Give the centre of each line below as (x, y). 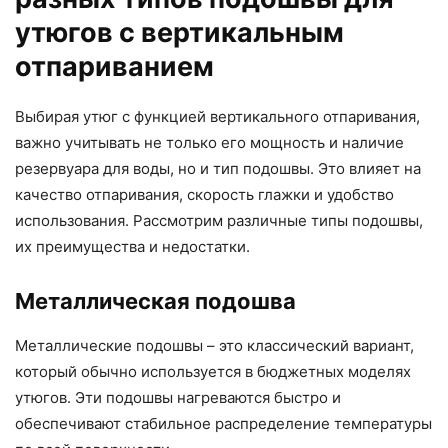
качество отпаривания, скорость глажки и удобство (204, 195)
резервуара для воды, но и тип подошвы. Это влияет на (218, 169)
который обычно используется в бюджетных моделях (213, 372)
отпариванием (114, 67)
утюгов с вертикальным (179, 33)
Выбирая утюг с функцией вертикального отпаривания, (217, 117)
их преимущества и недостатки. (132, 247)
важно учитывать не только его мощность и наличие (209, 143)
